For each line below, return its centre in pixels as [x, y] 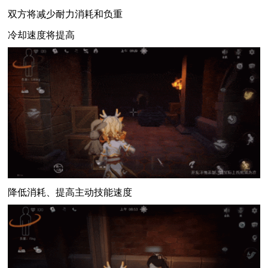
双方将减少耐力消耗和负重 [66, 13]
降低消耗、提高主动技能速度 [70, 191]
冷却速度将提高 [42, 34]
